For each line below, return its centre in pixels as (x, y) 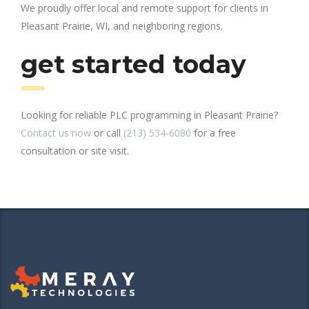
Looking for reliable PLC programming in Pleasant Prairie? (149, 114)
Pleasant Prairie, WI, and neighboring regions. (122, 26)
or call (107, 132)
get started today (133, 64)
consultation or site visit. (75, 150)
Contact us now (56, 132)
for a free (213, 132)
